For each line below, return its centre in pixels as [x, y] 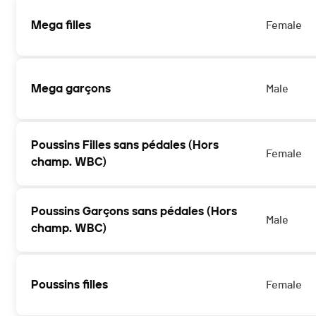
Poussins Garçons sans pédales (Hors [134, 212]
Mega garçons [71, 89]
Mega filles [61, 25]
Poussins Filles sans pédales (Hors [125, 145]
